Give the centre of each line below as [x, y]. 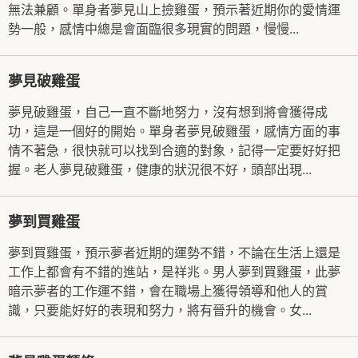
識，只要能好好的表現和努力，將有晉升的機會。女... [160, 310]
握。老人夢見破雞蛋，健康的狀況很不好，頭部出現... [160, 170]
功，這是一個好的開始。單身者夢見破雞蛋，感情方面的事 [174, 131]
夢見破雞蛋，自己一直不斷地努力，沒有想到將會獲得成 [168, 112]
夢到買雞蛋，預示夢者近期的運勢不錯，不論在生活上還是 [174, 253]
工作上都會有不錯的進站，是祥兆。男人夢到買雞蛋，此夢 [174, 272]
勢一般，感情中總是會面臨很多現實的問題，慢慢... [153, 29]
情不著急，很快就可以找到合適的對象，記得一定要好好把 [174, 151]
